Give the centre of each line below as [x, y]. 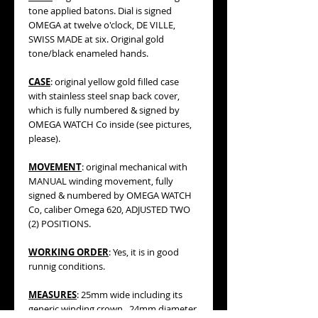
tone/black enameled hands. [88, 53]
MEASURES [53, 295]
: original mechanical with [135, 167]
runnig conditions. [67, 266]
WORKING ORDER [68, 252]
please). [45, 138]
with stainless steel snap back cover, [104, 96]
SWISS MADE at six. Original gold [96, 39]
